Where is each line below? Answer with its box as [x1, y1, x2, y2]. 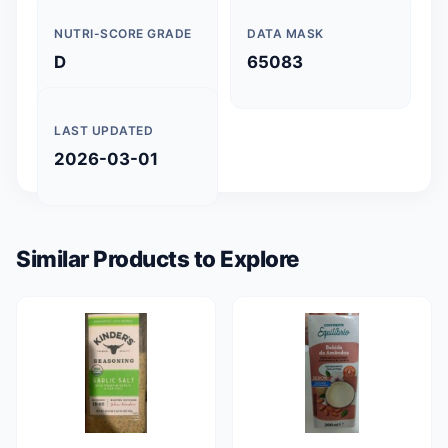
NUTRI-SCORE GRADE [54, 26, 192, 41]
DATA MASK [247, 26, 324, 41]
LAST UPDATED [54, 123, 153, 138]
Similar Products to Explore [16, 245, 300, 272]
